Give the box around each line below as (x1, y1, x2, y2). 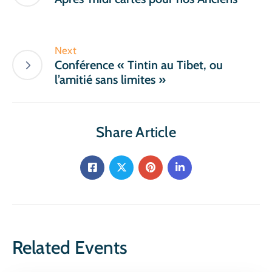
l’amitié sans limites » (55, 72, 166, 87)
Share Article (96, 123, 176, 141)
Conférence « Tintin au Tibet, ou (55, 57, 223, 72)
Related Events (12, 236, 127, 259)
